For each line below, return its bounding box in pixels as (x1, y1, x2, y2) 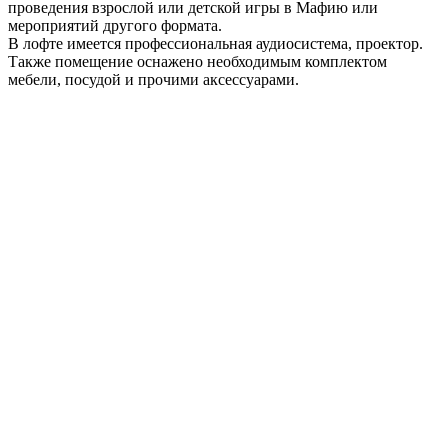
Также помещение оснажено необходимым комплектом (8, 53, 387, 71)
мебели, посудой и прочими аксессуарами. (8, 71, 299, 89)
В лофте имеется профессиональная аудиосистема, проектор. (8, 35, 423, 53)
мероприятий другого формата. (8, 17, 222, 35)
